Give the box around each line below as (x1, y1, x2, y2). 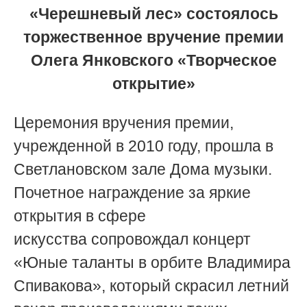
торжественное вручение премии (23, 27, 284, 46)
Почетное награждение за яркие (14, 183, 251, 201)
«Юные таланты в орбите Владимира (14, 253, 291, 271)
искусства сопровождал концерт (14, 230, 251, 248)
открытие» (112, 74, 195, 93)
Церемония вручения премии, (14, 113, 234, 132)
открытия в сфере (14, 206, 146, 225)
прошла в (205, 136, 273, 155)
